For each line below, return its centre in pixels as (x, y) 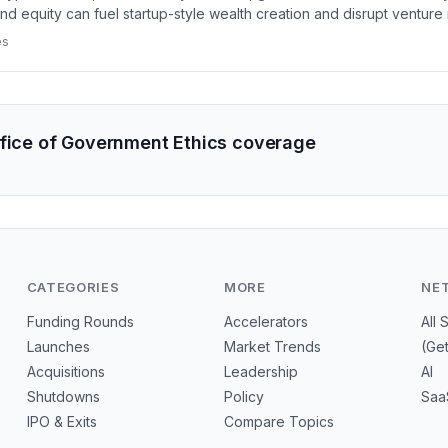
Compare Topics (278, 421)
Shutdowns (63, 396)
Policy (243, 396)
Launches (58, 346)
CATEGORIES (73, 287)
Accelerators (265, 321)
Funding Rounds (80, 321)
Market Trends (272, 346)
